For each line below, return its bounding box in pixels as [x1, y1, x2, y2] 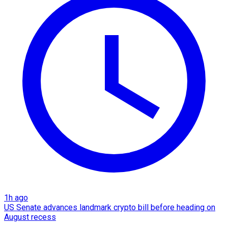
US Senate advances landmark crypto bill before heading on [4, 203, 215, 213]
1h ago [4, 193, 28, 203]
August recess [4, 212, 56, 222]
